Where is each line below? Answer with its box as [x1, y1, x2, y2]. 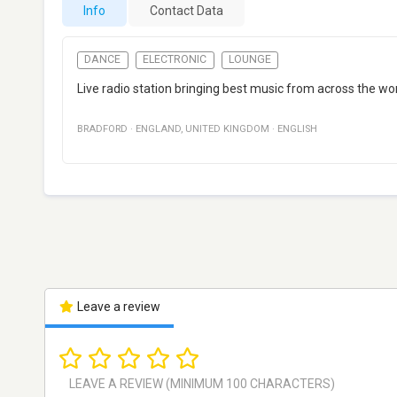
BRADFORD [77, 123, 128, 136]
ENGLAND [136, 123, 181, 136]
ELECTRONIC [143, 53, 207, 66]
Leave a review [74, 300, 160, 315]
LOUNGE [228, 53, 271, 66]
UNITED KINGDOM [185, 123, 269, 136]
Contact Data [150, 4, 223, 18]
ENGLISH [277, 123, 317, 136]
